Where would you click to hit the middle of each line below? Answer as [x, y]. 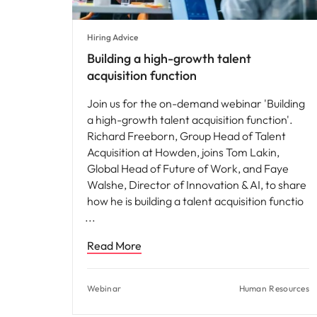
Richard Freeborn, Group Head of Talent [186, 136]
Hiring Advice [113, 38]
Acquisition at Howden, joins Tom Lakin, [183, 152]
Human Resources [274, 289]
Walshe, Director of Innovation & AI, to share [197, 185]
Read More [114, 246]
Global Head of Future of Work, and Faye [188, 169]
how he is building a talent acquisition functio [195, 201]
